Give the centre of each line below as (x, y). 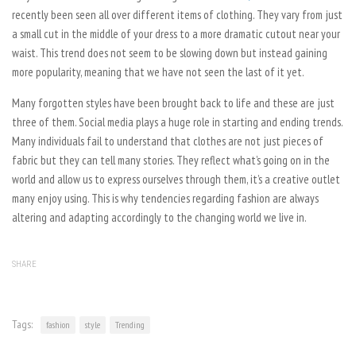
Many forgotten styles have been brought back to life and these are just (173, 103)
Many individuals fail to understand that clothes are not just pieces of (168, 141)
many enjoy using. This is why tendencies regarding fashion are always (165, 198)
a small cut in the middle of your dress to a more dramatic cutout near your (176, 33)
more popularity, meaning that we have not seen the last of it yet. (158, 72)
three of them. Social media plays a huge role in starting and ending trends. (177, 122)
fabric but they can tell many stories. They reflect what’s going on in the (171, 160)
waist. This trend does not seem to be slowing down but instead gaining (170, 52)
